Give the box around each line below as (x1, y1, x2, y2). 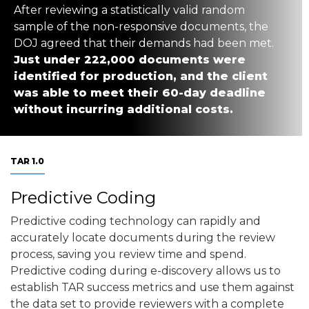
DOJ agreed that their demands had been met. (14, 36, 274, 50)
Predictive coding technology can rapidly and (10, 214, 261, 228)
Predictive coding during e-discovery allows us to (10, 263, 281, 277)
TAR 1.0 (10, 155, 44, 166)
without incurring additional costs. (14, 102, 237, 116)
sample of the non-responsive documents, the (14, 19, 268, 33)
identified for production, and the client (14, 69, 268, 83)
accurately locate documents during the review (10, 230, 275, 244)
